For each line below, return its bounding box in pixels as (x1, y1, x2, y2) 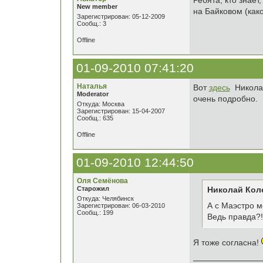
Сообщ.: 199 (76, 209, 113, 216)
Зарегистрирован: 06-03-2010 (76, 202, 165, 209)
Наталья (76, 82, 107, 90)
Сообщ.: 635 (76, 114, 113, 122)
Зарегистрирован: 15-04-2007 (76, 107, 165, 114)
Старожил (76, 185, 109, 192)
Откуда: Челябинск (76, 195, 134, 202)
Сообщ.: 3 (76, 20, 106, 27)
